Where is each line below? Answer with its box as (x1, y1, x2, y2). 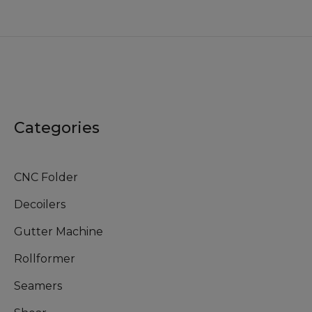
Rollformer (13, 252, 75, 266)
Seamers (13, 279, 62, 293)
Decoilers (13, 198, 65, 212)
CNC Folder (13, 171, 78, 185)
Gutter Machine (13, 225, 103, 239)
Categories (13, 118, 100, 138)
